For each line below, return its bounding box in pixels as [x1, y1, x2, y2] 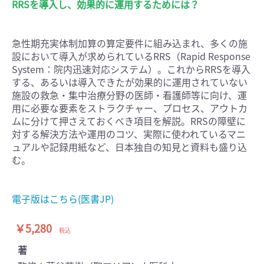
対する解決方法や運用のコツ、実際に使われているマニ [12, 127, 246, 141]
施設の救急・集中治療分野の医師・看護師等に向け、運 [12, 88, 247, 103]
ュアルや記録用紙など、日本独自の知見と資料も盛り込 [12, 140, 247, 154]
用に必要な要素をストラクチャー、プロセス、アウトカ [12, 101, 247, 115]
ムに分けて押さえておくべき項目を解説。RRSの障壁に [12, 114, 246, 128]
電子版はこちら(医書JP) [12, 192, 114, 206]
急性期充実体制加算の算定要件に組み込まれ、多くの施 [12, 36, 247, 51]
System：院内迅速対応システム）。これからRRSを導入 [12, 62, 250, 77]
